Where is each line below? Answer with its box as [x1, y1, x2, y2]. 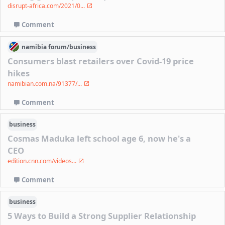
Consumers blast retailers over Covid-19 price [8, 55, 194, 67]
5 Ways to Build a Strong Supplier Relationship [8, 210, 196, 222]
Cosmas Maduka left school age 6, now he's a [8, 133, 191, 145]
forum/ [48, 42, 69, 51]
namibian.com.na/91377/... [8, 79, 84, 88]
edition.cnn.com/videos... [8, 157, 78, 166]
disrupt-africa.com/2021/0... [8, 2, 87, 11]
